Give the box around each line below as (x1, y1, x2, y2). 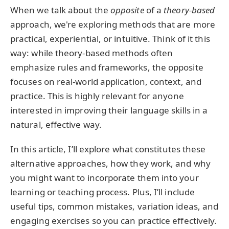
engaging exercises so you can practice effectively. (10, 215, 217, 227)
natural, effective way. (10, 118, 102, 130)
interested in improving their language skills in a (10, 104, 208, 116)
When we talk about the (10, 4, 110, 16)
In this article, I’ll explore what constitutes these (10, 143, 206, 155)
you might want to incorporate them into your (10, 172, 199, 184)
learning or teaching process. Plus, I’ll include (10, 186, 195, 198)
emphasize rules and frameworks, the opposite (10, 61, 203, 73)
